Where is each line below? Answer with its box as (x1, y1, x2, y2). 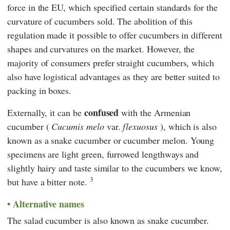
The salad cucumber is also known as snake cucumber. (7, 214, 209, 227)
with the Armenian (119, 106, 191, 119)
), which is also (157, 120, 217, 132)
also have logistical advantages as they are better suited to (7, 70, 220, 83)
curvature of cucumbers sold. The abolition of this (7, 14, 193, 27)
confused (84, 105, 119, 119)
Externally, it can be (7, 106, 84, 119)
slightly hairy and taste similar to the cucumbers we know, (7, 161, 222, 174)
